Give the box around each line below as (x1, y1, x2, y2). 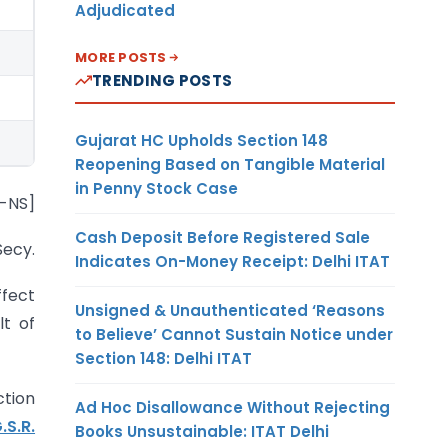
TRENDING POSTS (92, 69, 233, 91)
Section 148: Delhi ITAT (75, 347, 252, 369)
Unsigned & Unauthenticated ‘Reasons (75, 299, 385, 321)
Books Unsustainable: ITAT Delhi (75, 420, 329, 442)
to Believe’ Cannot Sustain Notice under (75, 323, 393, 345)
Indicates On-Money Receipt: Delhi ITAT (75, 250, 390, 272)
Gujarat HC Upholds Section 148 (75, 129, 328, 151)
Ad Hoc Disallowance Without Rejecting (75, 396, 390, 418)
